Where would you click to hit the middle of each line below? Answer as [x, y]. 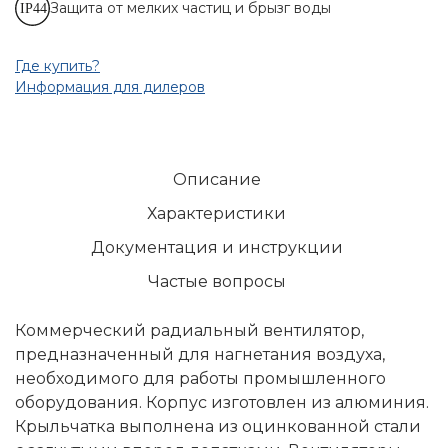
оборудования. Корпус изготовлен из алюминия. [222, 403]
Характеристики [216, 214]
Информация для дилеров [110, 87]
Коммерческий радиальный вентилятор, [189, 331]
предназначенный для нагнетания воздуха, [200, 355]
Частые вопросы [216, 282]
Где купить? [57, 66]
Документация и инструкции [216, 248]
